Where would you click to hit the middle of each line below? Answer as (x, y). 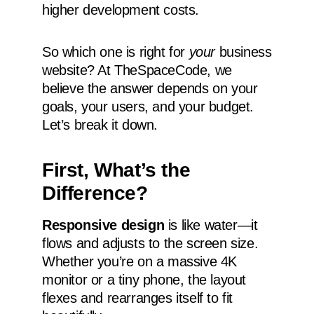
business (244, 52)
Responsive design (103, 225)
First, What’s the (116, 170)
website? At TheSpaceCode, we (137, 70)
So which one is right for (116, 52)
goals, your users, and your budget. (148, 107)
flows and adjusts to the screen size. (150, 243)
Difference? (95, 193)
